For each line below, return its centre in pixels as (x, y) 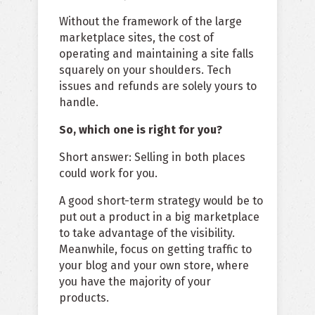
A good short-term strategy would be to (161, 201)
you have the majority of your (135, 282)
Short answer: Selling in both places (152, 157)
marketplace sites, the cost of (136, 38)
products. (84, 298)
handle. (79, 103)
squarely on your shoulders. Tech (145, 70)
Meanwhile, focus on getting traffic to (155, 250)
